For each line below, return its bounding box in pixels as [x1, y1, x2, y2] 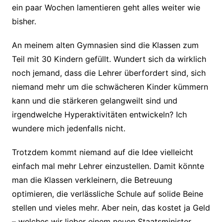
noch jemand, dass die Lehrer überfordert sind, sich [11, 68, 206, 78]
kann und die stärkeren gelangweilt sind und [11, 96, 177, 106]
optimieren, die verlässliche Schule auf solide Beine [11, 189, 203, 199]
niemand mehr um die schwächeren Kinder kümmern [11, 82, 208, 92]
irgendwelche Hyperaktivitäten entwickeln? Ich [11, 110, 187, 119]
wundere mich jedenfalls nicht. [11, 123, 125, 133]
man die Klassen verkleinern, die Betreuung [11, 175, 172, 185]
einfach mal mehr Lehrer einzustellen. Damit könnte [11, 161, 204, 171]
